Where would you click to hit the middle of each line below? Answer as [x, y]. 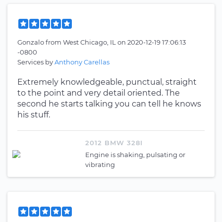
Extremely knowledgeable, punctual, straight [107, 82]
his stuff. [34, 115]
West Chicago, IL [90, 42]
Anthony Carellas [82, 62]
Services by [36, 62]
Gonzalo [31, 42]
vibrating [100, 165]
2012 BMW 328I [114, 143]
